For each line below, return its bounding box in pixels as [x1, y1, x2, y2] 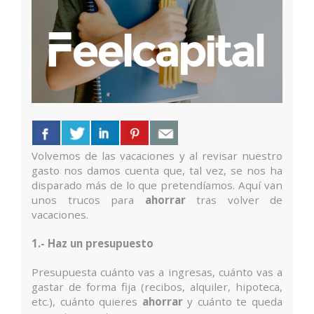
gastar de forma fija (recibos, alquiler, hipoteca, [32, 280, 282, 294]
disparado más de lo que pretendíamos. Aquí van [32, 178, 282, 193]
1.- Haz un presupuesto [32, 236, 153, 251]
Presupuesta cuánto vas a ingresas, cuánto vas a [32, 265, 282, 280]
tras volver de [185, 193, 282, 207]
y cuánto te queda [182, 294, 283, 309]
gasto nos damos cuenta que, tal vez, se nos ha [32, 163, 282, 178]
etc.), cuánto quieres [32, 294, 142, 309]
